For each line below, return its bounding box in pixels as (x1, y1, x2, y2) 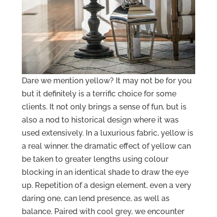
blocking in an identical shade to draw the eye (21, 167, 188, 177)
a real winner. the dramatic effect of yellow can (21, 141, 191, 151)
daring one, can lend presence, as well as (21, 193, 170, 203)
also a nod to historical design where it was (21, 115, 179, 124)
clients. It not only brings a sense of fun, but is (21, 102, 186, 111)
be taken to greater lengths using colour (21, 154, 169, 164)
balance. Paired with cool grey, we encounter (21, 206, 185, 216)
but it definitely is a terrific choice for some (21, 89, 176, 98)
